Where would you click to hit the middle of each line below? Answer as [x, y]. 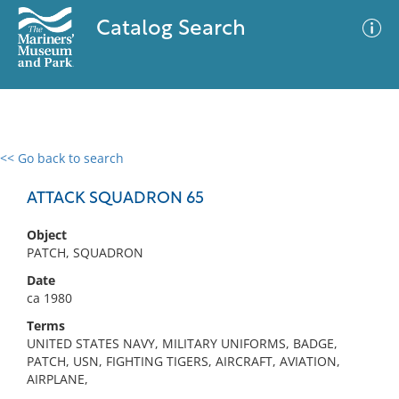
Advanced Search [264, 174]
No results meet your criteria [196, 268]
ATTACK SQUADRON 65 [115, 199]
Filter [359, 175]
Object [47, 235]
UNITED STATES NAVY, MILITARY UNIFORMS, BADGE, [182, 343]
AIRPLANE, [57, 379]
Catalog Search [171, 29]
